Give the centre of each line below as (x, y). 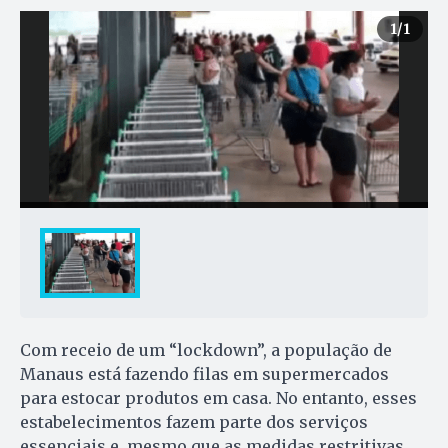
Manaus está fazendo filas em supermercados (204, 374)
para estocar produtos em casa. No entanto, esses (218, 398)
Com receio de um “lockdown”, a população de (206, 350)
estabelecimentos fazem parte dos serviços (194, 422)
